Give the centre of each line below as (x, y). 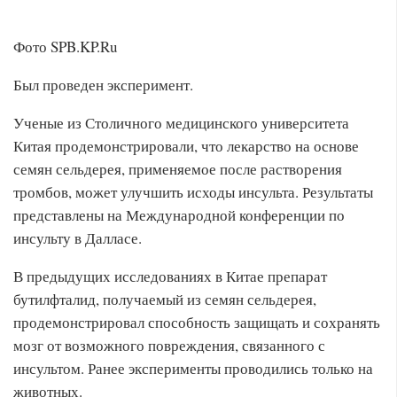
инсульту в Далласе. (78, 238)
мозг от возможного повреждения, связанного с (169, 345)
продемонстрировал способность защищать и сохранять (197, 322)
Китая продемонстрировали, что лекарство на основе (186, 146)
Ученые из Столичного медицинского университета (181, 123)
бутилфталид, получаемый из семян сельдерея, (165, 299)
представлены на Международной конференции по (179, 215)
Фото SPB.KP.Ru (66, 47)
